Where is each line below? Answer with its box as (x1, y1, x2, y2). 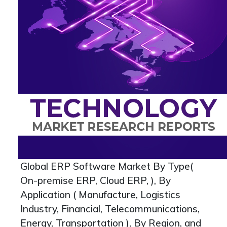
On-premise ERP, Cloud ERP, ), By (20, 174, 171, 186)
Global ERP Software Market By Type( (20, 160, 193, 172)
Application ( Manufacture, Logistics (20, 188, 180, 201)
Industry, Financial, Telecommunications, (20, 203, 200, 215)
